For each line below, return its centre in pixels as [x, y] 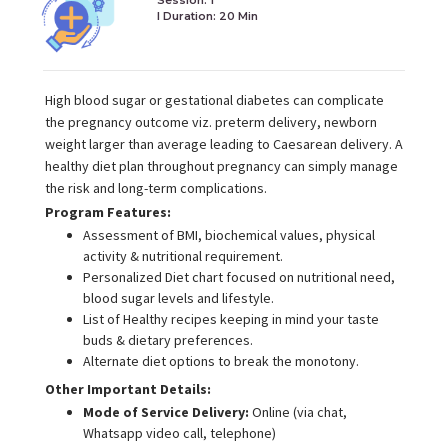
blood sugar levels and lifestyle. [178, 298]
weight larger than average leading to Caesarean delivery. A [223, 144]
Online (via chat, [297, 412]
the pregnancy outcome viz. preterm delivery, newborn [210, 122]
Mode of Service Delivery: [165, 412]
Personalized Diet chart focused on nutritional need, [238, 277]
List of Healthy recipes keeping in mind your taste [230, 319]
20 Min [238, 15]
